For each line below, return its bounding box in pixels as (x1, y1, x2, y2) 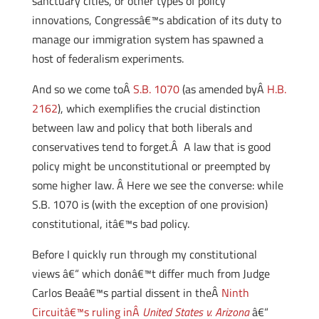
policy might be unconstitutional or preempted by (31, 157, 271, 174)
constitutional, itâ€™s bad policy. (31, 215, 189, 232)
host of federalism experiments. (31, 50, 184, 67)
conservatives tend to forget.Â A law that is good (31, 138, 271, 155)
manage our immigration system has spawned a (31, 31, 263, 48)
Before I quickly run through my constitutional (31, 246, 257, 263)
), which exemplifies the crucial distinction (57, 100, 261, 117)
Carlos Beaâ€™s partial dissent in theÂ (31, 284, 221, 301)
